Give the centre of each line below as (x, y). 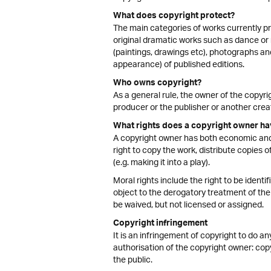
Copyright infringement (160, 224)
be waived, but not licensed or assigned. (188, 205)
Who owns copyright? (157, 84)
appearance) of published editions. (179, 65)
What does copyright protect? (174, 17)
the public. (133, 260)
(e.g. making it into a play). (162, 163)
